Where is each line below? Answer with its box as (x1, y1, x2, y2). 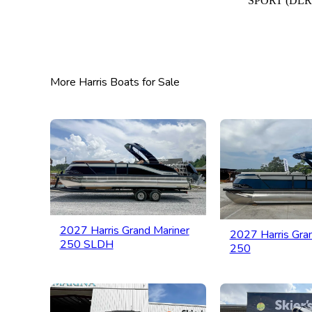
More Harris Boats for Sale (50, 75, 180, 91)
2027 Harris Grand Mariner (59, 222, 189, 238)
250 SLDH (59, 236, 114, 252)
